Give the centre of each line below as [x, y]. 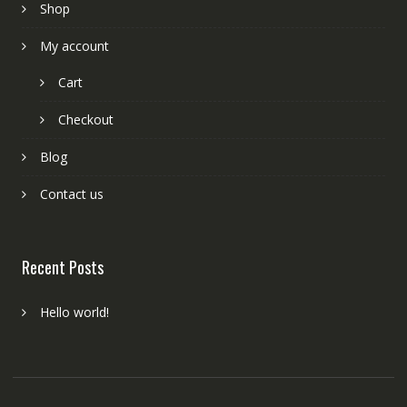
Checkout [85, 119]
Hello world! [74, 312]
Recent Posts [62, 267]
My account [74, 45]
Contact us [71, 194]
